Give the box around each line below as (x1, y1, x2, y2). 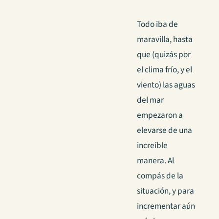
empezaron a (137, 109, 183, 121)
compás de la (137, 169, 183, 182)
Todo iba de (137, 18, 178, 30)
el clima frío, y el (137, 63, 192, 76)
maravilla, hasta (137, 33, 193, 45)
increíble (137, 139, 168, 152)
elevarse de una (137, 124, 192, 136)
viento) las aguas (137, 78, 195, 91)
